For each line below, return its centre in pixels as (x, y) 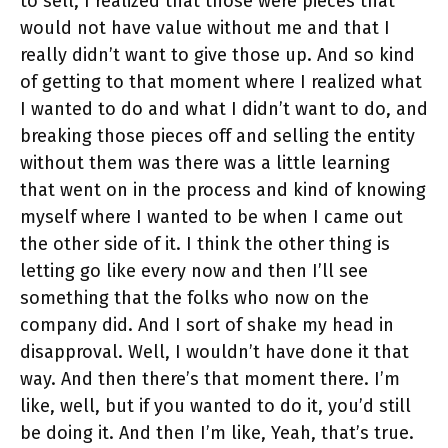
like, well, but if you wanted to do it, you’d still (215, 406)
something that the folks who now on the (194, 298)
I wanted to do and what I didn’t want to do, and (224, 109)
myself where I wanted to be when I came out (211, 217)
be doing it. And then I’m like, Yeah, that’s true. (217, 433)
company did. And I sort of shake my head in (207, 325)
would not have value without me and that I (205, 28)
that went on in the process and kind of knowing (223, 190)
